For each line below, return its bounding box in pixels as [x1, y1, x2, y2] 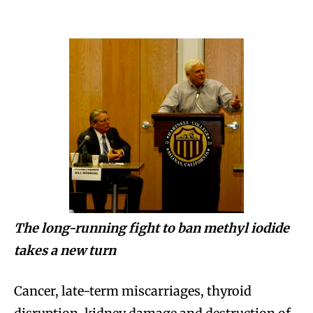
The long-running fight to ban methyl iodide [14, 220, 289, 237]
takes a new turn [14, 242, 116, 259]
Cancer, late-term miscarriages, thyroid [14, 283, 252, 300]
